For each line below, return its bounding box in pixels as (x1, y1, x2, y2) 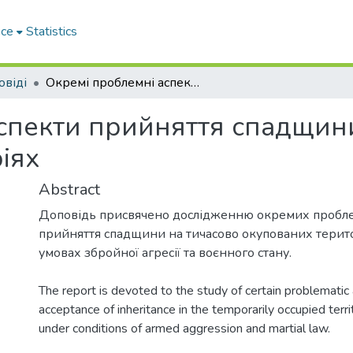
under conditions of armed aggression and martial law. (39, 320, 330, 337)
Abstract (39, 179, 100, 200)
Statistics (26, 23, 78, 40)
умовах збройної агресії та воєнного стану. (39, 244, 292, 262)
